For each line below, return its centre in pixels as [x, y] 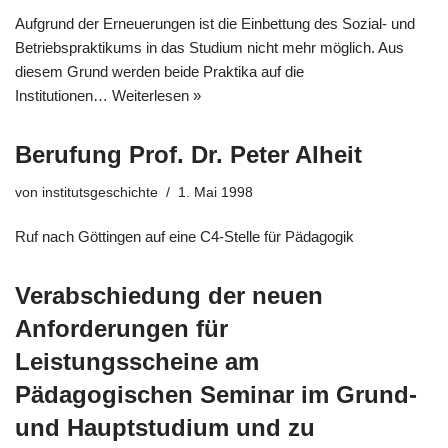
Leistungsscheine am [137, 361]
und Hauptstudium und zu [165, 427]
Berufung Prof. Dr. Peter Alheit [188, 154]
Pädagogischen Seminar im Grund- [216, 394]
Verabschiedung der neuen [169, 295]
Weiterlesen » [156, 95]
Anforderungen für [121, 328]
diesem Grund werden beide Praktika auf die [159, 71]
